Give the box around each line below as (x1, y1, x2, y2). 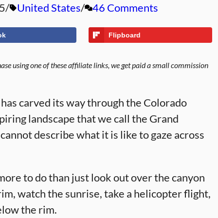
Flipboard (108, 31, 141, 39)
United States (17, 1, 81, 14)
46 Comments (92, 1, 158, 14)
